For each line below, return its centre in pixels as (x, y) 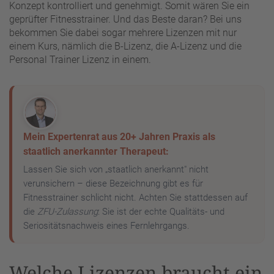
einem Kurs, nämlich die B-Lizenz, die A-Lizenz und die (125, 46)
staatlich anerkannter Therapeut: (96, 152)
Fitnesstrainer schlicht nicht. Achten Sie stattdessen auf (135, 198)
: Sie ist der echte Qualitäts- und (161, 212)
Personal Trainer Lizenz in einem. (80, 60)
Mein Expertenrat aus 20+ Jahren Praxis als (119, 137)
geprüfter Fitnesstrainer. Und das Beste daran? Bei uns (125, 20)
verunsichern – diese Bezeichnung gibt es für (113, 184)
